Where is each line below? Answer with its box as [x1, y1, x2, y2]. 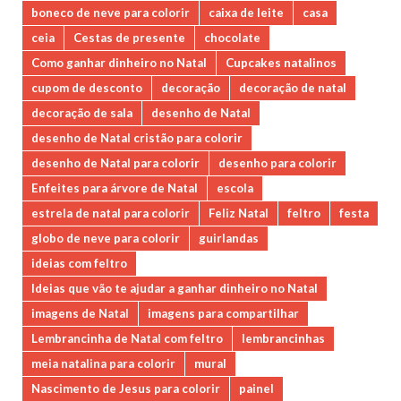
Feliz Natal [209, 205, 269, 220]
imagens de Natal [31, 305, 129, 320]
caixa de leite [209, 4, 284, 20]
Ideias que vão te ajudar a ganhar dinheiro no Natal [31, 280, 318, 295]
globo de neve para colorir [31, 230, 180, 245]
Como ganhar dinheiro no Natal [31, 55, 207, 70]
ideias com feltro [31, 255, 127, 270]
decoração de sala [31, 105, 132, 120]
